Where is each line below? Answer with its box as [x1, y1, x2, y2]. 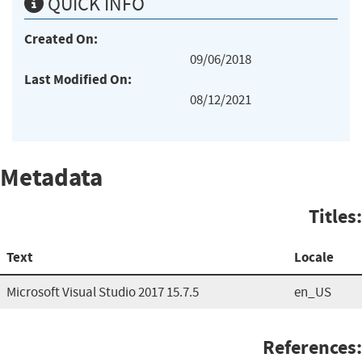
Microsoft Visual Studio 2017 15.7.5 [6, 283, 199, 301]
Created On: [24, 29, 98, 48]
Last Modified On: [24, 69, 132, 89]
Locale [294, 247, 334, 267]
